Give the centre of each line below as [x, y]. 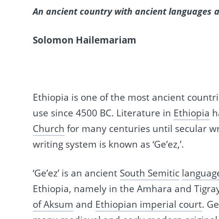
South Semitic [150, 173]
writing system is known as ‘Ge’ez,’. [109, 144]
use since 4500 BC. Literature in [103, 113]
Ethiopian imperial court [149, 204]
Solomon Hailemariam [85, 40]
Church [49, 128]
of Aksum [53, 204]
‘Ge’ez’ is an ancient [77, 173]
